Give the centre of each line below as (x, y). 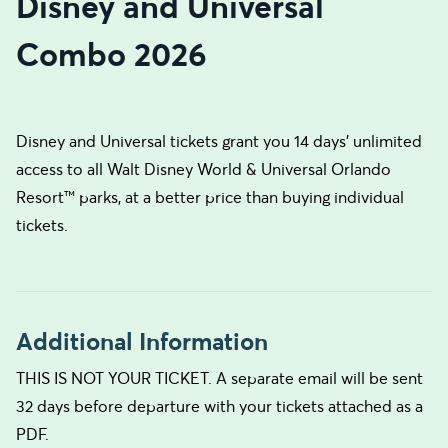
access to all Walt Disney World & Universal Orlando (203, 169)
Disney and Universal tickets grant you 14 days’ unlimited (219, 141)
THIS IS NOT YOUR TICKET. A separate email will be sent (219, 378)
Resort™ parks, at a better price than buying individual (210, 197)
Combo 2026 (111, 54)
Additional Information (142, 341)
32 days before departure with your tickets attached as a (219, 406)
